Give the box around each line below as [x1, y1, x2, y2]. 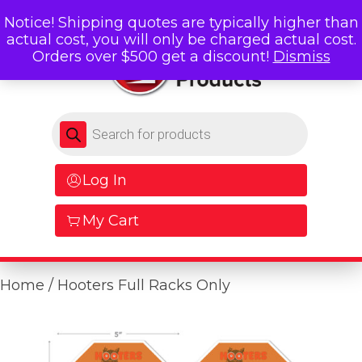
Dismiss [272, 48, 330, 65]
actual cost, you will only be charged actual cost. [6, 31, 356, 48]
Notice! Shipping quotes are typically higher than [3, 14, 359, 32]
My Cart [82, 212, 139, 230]
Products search [51, 112, 165, 128]
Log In [82, 171, 127, 190]
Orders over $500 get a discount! [32, 48, 273, 65]
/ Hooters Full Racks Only [44, 276, 230, 295]
